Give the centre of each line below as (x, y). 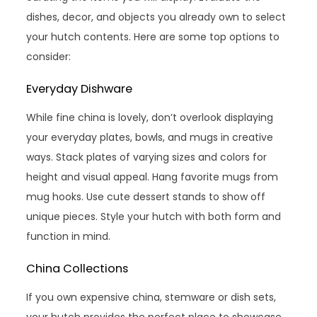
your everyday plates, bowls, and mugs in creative (150, 137)
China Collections (77, 269)
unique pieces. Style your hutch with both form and (154, 217)
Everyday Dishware (80, 89)
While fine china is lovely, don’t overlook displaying (150, 117)
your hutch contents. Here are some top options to (153, 37)
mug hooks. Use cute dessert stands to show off (146, 197)
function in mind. (69, 236)
